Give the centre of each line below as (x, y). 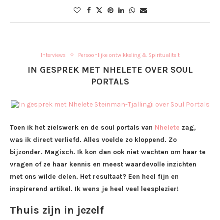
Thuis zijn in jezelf (57, 210)
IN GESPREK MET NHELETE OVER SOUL (110, 69)
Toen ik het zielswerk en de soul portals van (82, 127)
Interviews (53, 55)
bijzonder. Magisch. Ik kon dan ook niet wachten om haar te (108, 152)
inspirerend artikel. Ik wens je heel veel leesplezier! (94, 189)
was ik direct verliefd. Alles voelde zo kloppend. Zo (93, 139)
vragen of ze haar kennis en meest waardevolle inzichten (103, 164)
